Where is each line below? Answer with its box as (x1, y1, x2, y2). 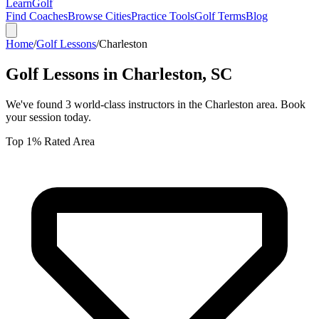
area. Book (253, 98, 305, 110)
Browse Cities (68, 10, 131, 22)
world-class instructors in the (71, 98, 205, 110)
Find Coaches (6, 10, 68, 22)
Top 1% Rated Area (6, 135, 95, 147)
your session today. (6, 110, 91, 123)
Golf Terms (194, 10, 246, 22)
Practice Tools (131, 10, 194, 22)
